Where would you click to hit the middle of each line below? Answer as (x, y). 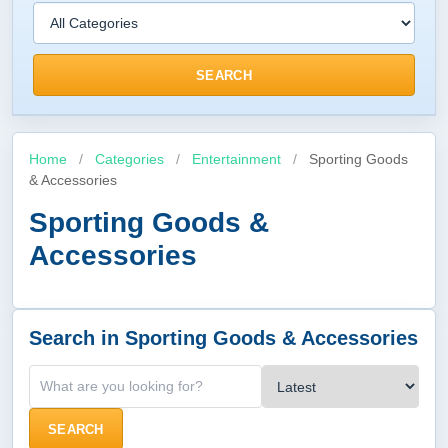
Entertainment (238, 159)
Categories (129, 159)
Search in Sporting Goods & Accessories (223, 338)
